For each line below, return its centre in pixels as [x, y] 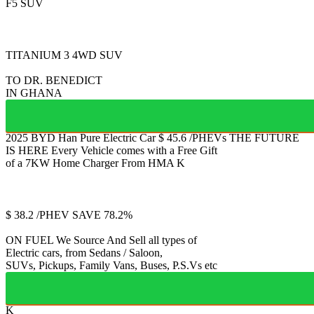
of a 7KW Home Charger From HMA [90, 163]
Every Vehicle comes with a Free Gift [134, 150]
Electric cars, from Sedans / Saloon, [84, 252]
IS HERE [27, 150]
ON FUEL [29, 240]
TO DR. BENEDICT [54, 80]
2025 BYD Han [41, 137]
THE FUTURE [264, 137]
